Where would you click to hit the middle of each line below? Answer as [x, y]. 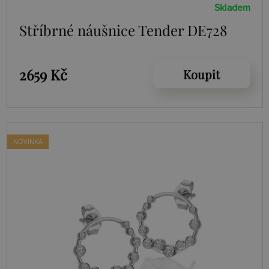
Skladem [232, 8]
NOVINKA [28, 142]
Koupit [201, 74]
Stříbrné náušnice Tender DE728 [123, 30]
